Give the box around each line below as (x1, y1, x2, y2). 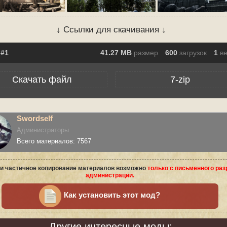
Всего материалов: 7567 (17, 137, 91, 145)
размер (134, 49, 158, 57)
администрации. (86, 172, 134, 179)
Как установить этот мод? (64, 191, 160, 199)
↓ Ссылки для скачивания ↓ (56, 25, 166, 34)
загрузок (179, 49, 207, 57)
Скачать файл (12, 74, 72, 85)
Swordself (17, 114, 53, 123)
